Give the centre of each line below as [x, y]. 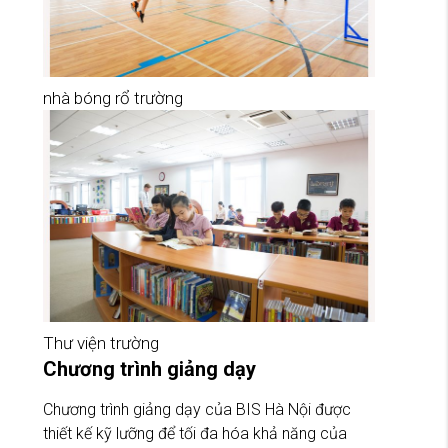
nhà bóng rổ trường [113, 97]
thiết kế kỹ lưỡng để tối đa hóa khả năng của [195, 433]
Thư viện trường [101, 342]
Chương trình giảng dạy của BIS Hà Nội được [197, 409]
